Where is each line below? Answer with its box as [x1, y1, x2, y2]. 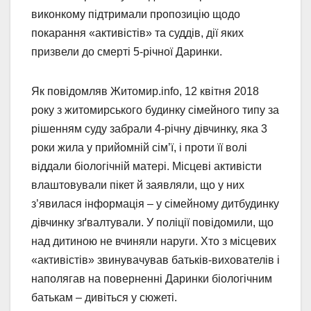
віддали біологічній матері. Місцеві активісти [31, 160, 262, 172]
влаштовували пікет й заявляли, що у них [31, 178, 244, 191]
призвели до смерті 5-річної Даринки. [31, 45, 222, 58]
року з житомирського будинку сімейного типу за [31, 103, 279, 116]
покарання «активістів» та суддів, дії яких [31, 26, 244, 39]
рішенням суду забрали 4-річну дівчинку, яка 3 [31, 122, 267, 135]
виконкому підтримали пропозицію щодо [31, 8, 240, 20]
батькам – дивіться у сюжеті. [31, 291, 177, 303]
